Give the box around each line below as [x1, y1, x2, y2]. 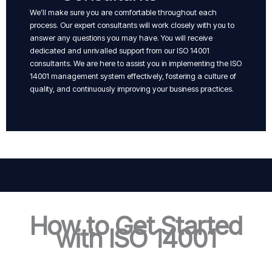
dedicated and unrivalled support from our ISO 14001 [30, 46, 209, 55]
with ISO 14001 [56, 222, 216, 254]
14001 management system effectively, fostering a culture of [30, 71, 236, 81]
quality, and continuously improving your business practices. [30, 84, 234, 93]
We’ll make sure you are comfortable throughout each [30, 7, 217, 17]
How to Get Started [30, 209, 242, 241]
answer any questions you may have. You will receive [30, 33, 212, 42]
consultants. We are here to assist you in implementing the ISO [30, 58, 242, 68]
